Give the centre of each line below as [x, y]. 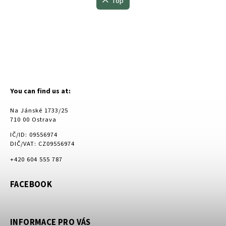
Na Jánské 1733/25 [39, 110]
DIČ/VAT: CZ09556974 [42, 144]
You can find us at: [40, 92]
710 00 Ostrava [33, 119]
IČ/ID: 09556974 [34, 135]
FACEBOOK [31, 185]
